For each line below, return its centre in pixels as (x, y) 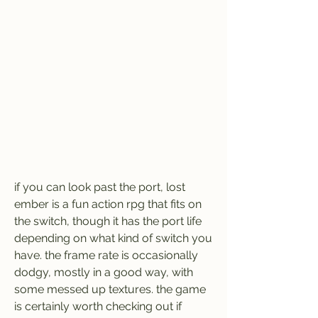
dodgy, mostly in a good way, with (104, 272)
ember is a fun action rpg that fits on (108, 204)
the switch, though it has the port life (108, 221)
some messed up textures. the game (110, 289)
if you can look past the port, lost (100, 187)
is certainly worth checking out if (98, 306)
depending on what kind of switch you (113, 238)
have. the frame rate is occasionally (106, 255)
